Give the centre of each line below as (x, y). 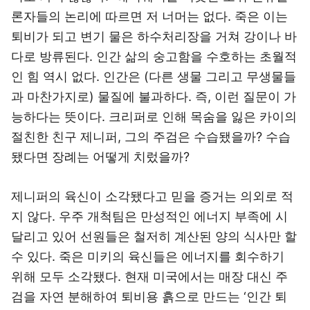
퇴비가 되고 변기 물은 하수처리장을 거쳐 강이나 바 (154, 36)
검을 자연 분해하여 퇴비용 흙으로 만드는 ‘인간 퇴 (149, 297)
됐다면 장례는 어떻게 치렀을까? (100, 157)
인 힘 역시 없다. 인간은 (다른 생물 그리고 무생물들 (154, 76)
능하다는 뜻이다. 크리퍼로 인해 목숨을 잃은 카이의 (154, 117)
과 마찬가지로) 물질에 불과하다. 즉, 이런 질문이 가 (154, 97)
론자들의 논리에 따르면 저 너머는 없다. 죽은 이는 (149, 16)
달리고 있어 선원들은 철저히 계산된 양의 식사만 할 (154, 236)
